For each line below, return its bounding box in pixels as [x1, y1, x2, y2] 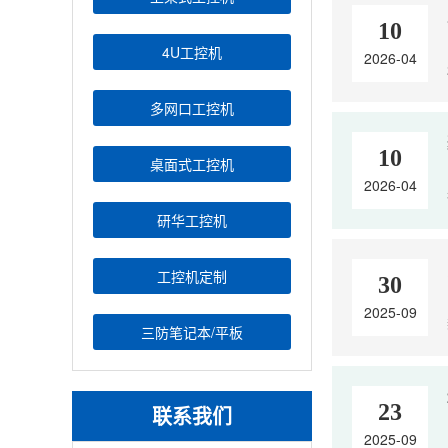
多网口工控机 [150, 98, 234, 118]
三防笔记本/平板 [141, 322, 243, 342]
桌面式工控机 [150, 154, 234, 174]
